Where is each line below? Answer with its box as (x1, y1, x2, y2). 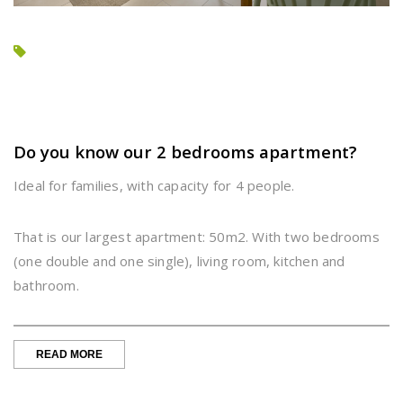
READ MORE (36, 347, 103, 361)
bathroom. (13, 275, 79, 294)
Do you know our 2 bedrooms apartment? (13, 139, 357, 163)
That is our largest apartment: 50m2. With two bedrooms (13, 227, 380, 246)
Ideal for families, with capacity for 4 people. (13, 175, 295, 194)
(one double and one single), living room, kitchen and (13, 251, 345, 270)
